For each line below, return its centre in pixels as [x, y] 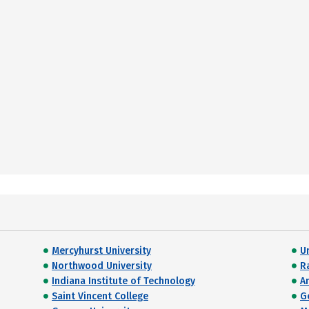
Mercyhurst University [101, 251]
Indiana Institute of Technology [123, 281]
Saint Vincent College [100, 296]
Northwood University [102, 266]
